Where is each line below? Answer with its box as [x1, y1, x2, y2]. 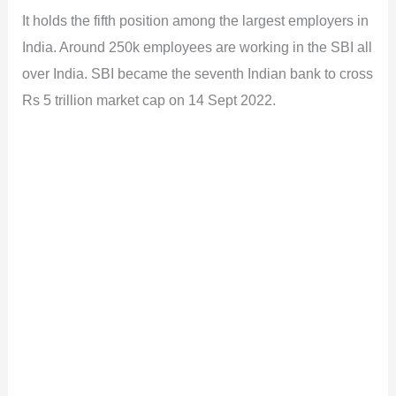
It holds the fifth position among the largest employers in [22, 11, 369, 28]
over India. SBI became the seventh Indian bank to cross [22, 65, 374, 81]
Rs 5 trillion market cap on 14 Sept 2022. [22, 91, 277, 108]
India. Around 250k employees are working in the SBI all [22, 38, 373, 55]
